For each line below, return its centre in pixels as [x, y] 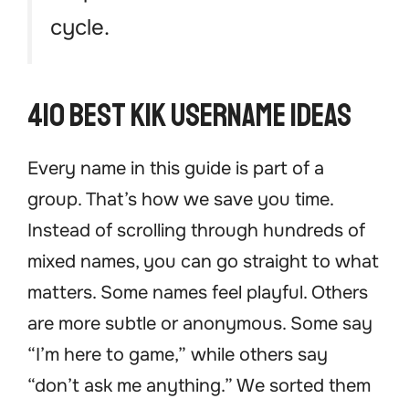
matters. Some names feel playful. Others [198, 293]
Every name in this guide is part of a [176, 169]
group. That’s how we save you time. [180, 200]
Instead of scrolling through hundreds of [196, 231]
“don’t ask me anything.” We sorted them [199, 386]
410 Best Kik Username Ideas [189, 116]
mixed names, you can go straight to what [203, 262]
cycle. [80, 28]
